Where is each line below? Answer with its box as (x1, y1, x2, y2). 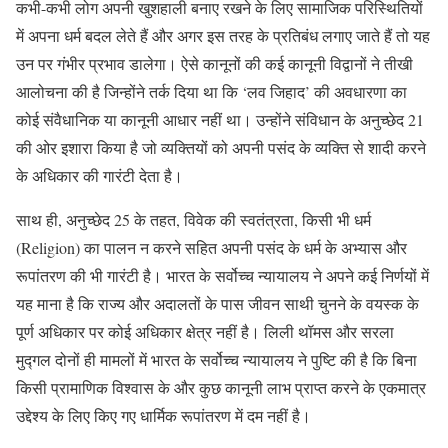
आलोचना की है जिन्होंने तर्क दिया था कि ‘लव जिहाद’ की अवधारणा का (16, 80, 407, 102)
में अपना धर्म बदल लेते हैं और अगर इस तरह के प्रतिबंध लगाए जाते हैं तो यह (16, 24, 430, 46)
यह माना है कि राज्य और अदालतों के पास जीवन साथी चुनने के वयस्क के (16, 292, 419, 314)
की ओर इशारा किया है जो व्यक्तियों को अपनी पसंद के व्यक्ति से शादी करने (16, 136, 426, 158)
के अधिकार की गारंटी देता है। (16, 164, 183, 186)
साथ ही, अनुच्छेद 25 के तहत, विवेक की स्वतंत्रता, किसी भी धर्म (16, 208, 371, 230)
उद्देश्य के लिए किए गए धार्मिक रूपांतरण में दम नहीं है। (16, 404, 311, 426)
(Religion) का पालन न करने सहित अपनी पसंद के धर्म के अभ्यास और (16, 236, 407, 258)
